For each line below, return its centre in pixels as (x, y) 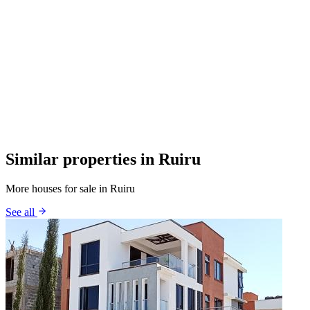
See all (21, 212)
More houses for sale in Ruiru (70, 188)
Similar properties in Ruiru (103, 159)
